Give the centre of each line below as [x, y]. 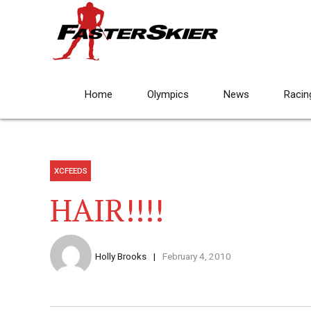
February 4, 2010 [196, 257]
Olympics [168, 94]
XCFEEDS [70, 171]
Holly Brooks [121, 257]
